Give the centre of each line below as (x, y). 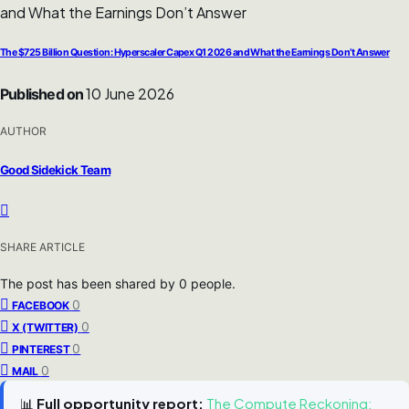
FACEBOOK (41, 305)
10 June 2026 (129, 94)
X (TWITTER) (45, 327)
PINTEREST (41, 349)
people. (213, 283)
